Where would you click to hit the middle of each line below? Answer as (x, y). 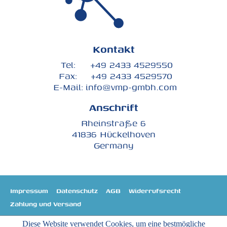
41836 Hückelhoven (113, 134)
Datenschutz (77, 191)
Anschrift (113, 107)
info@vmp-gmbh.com (131, 87)
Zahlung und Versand (46, 204)
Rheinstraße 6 (113, 123)
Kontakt (113, 49)
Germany (113, 145)
